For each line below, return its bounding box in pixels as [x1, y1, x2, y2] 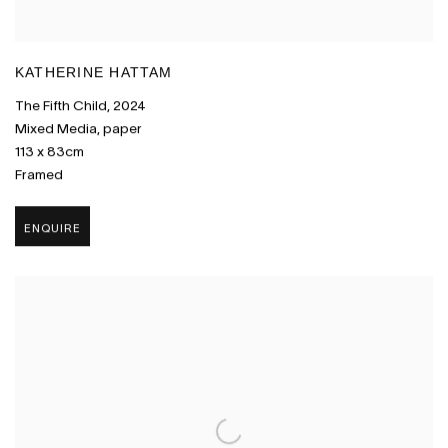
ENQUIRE [24, 221, 82, 235]
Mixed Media [15, 121, 97, 137]
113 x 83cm [15, 144, 84, 160]
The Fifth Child [15, 98, 107, 114]
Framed [15, 167, 63, 183]
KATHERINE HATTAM [15, 66, 173, 82]
